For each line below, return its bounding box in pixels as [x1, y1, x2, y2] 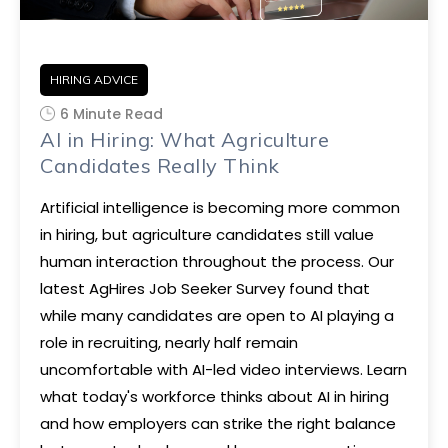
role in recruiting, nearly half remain [40, 332, 298, 353]
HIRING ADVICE [50, 72, 138, 87]
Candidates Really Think [40, 153, 280, 178]
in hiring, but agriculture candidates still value [40, 224, 374, 245]
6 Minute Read [60, 104, 163, 124]
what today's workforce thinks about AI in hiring [40, 386, 389, 407]
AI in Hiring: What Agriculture [40, 127, 329, 152]
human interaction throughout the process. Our [40, 251, 394, 272]
